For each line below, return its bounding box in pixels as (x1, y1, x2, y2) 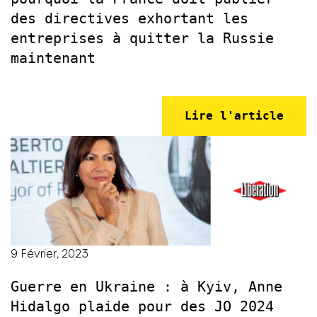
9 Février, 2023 (11, 247, 88, 260)
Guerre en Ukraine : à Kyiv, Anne (11, 277, 282, 295)
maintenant (11, 49, 96, 67)
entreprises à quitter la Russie (11, 29, 274, 47)
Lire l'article (185, 108, 284, 122)
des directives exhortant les (11, 9, 248, 27)
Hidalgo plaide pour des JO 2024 (11, 297, 274, 315)
